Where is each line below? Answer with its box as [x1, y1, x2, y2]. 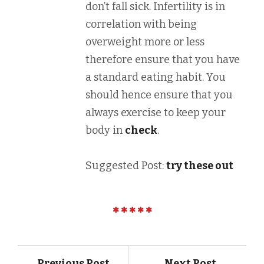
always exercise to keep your [85, 106, 226, 119]
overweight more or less [85, 35, 204, 48]
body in [85, 124, 125, 137]
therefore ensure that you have [85, 53, 240, 66]
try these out [166, 159, 233, 172]
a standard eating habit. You [85, 71, 226, 84]
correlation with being [85, 18, 197, 31]
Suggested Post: [85, 159, 166, 172]
